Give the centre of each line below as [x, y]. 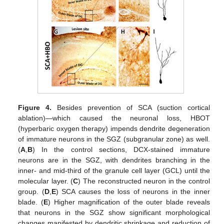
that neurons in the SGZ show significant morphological [114, 212]
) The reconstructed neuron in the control [144, 181]
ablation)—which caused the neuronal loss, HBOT [114, 118]
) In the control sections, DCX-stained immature [121, 149]
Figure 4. [35, 107]
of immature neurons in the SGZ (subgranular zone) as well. [114, 139]
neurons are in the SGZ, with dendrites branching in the [114, 160]
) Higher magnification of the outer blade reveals [129, 202]
